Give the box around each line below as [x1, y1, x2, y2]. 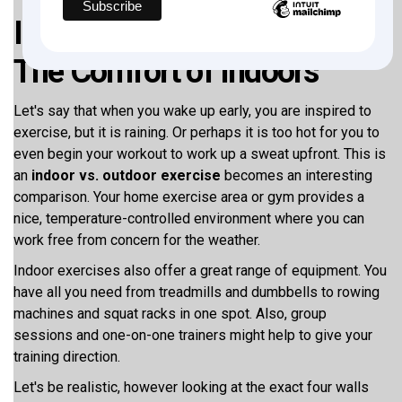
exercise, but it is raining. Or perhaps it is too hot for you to [13, 124, 380, 141]
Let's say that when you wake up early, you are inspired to [13, 102, 371, 119]
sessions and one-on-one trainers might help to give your [13, 327, 372, 344]
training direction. [13, 348, 124, 365]
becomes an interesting [221, 167, 372, 184]
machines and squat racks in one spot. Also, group [13, 305, 327, 322]
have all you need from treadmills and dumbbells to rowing [13, 284, 380, 301]
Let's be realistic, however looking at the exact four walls [13, 379, 369, 396]
